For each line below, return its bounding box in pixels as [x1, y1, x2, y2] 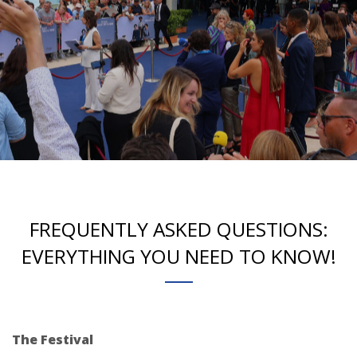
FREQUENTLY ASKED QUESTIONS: [29, 215, 328, 242]
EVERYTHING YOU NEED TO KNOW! [21, 242, 336, 269]
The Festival [12, 330, 93, 348]
